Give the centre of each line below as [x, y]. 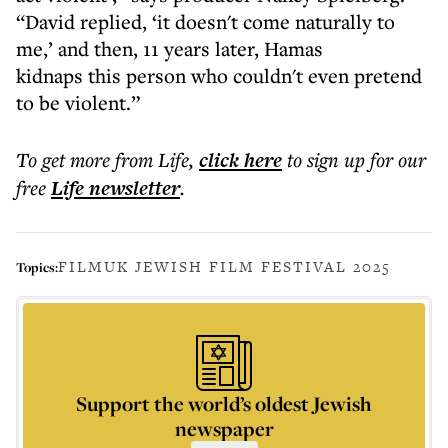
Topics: [37, 266]
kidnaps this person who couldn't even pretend [219, 75]
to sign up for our [356, 159]
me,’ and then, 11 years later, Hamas [169, 48]
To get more [65, 159]
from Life [152, 159]
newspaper [224, 428]
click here [240, 160]
